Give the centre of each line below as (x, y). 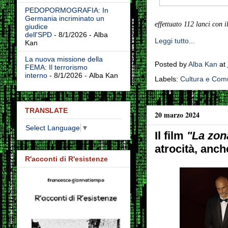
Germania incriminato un (64, 19)
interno (36, 76)
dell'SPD (38, 35)
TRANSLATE (46, 110)
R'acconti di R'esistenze (66, 159)
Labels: (167, 79)
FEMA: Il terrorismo (56, 67)
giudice (36, 27)
